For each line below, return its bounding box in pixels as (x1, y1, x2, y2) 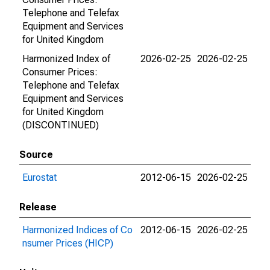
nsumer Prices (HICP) (22, 237, 113, 249)
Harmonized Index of (22, 53, 110, 64)
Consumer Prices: (22, 66, 98, 78)
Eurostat (22, 172, 57, 183)
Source (19, 149, 53, 160)
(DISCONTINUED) (22, 119, 99, 131)
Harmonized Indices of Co (22, 224, 133, 236)
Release (19, 201, 57, 213)
